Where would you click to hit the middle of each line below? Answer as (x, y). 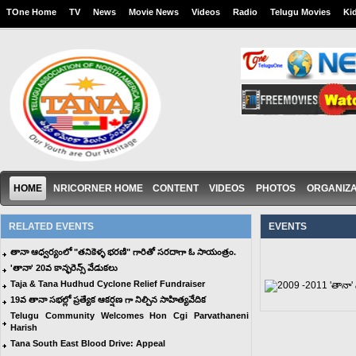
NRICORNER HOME (98, 188)
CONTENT (176, 188)
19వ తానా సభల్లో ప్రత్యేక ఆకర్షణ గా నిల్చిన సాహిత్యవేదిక (108, 300)
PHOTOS (276, 188)
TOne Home (31, 12)
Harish (24, 327)
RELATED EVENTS (51, 226)
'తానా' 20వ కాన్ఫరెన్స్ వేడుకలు (64, 268)
